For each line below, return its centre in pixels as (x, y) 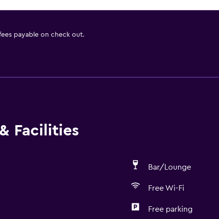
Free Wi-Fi (166, 188)
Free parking (170, 209)
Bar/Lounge (169, 167)
